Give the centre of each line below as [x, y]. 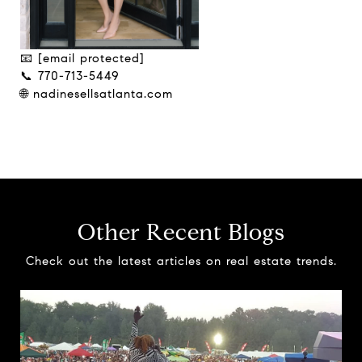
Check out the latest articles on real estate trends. [181, 261]
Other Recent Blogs [181, 232]
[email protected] [91, 58]
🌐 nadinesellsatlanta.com [97, 94]
